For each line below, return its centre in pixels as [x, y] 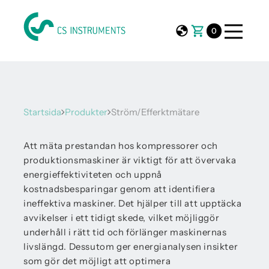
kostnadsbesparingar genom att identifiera [119, 189]
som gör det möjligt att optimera [97, 261]
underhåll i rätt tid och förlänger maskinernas [125, 232]
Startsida [42, 112]
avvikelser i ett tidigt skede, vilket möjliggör [122, 218]
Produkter [86, 112]
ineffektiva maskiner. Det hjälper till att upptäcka [133, 203]
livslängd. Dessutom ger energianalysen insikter [131, 246]
